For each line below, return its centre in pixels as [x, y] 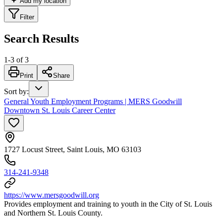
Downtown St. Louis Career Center [60, 110]
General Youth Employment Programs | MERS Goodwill [93, 101]
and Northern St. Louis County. [53, 213]
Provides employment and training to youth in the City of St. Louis [108, 204]
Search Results [41, 38]
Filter [27, 17]
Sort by [15, 91]
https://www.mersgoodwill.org [52, 195]
